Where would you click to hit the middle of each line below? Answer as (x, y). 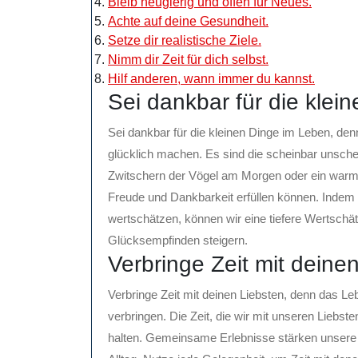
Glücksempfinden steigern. (178, 241)
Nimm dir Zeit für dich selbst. (188, 60)
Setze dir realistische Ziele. (185, 41)
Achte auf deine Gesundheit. (188, 22)
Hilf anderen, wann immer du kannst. (211, 79)
